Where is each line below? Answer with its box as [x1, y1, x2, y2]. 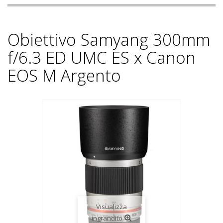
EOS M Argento [7, 64, 121, 87]
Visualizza [96, 202, 127, 211]
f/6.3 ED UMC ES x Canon [7, 46, 196, 69]
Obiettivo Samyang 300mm [7, 28, 210, 51]
